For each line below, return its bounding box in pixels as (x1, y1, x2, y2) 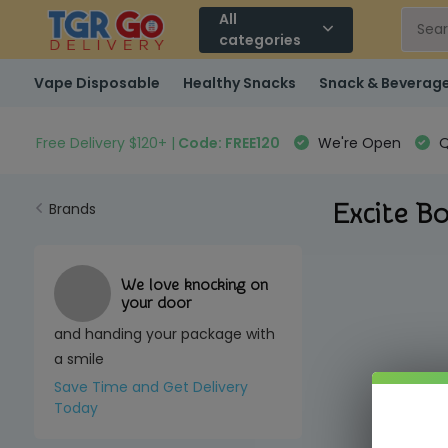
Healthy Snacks (182, 72, 296, 93)
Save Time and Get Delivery (53, 377, 248, 397)
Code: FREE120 (174, 132, 280, 153)
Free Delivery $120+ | (35, 132, 175, 153)
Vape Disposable (33, 72, 160, 93)
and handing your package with (53, 324, 275, 344)
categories (219, 29, 302, 50)
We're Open (313, 132, 401, 153)
